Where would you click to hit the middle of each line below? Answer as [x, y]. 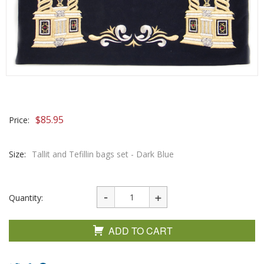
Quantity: [26, 198]
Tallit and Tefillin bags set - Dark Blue [103, 154]
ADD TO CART [141, 231]
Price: [19, 120]
